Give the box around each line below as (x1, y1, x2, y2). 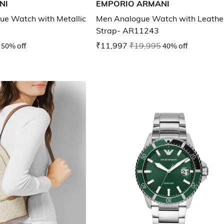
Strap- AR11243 (96, 25, 159, 36)
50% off (1, 40, 26, 51)
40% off (162, 40, 187, 51)
